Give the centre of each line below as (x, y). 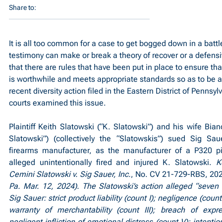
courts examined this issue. (57, 103)
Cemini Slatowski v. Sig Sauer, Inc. (70, 174)
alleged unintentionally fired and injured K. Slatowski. (112, 162)
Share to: (23, 7)
